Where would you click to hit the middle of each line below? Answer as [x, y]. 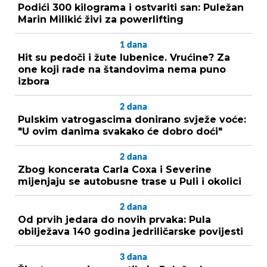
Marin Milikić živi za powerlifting [101, 19]
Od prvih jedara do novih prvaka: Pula [114, 219]
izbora [34, 81]
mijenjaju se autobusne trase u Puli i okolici [130, 181]
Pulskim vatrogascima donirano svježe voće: [132, 119]
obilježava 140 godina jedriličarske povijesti [131, 231]
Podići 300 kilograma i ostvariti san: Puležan [131, 7]
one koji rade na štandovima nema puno [122, 69]
